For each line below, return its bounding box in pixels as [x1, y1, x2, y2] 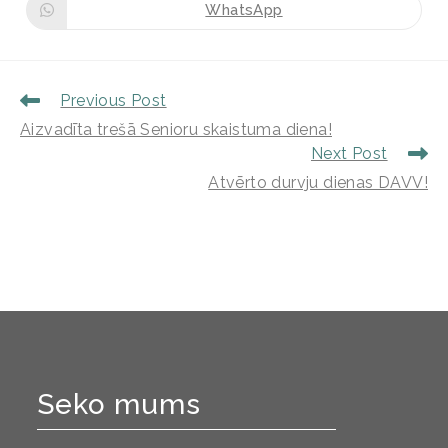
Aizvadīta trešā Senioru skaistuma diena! [20, 120, 332, 140]
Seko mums [37, 388, 202, 422]
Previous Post [60, 91, 167, 111]
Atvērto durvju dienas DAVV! [208, 173, 428, 193]
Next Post [310, 144, 388, 164]
